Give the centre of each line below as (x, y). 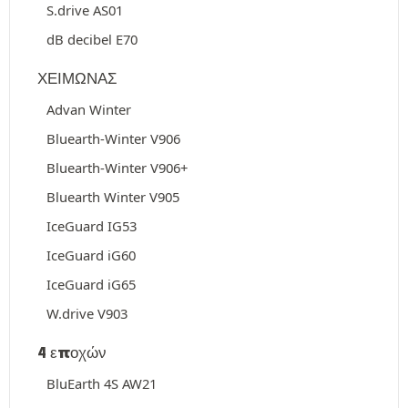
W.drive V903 (87, 313)
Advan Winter (89, 109)
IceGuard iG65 (91, 284)
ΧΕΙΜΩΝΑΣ (77, 78)
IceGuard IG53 (92, 226)
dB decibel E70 (92, 39)
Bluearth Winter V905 (113, 197)
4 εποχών (72, 352)
